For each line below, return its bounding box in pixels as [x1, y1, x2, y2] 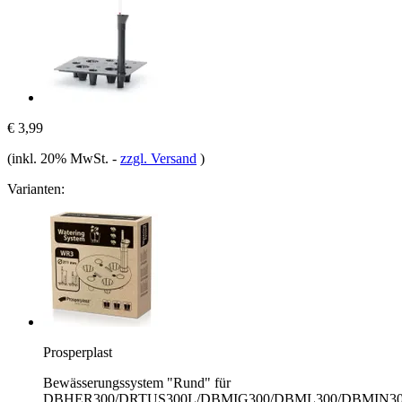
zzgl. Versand [120, 150, 197, 166]
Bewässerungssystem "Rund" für [43, 374, 231, 390]
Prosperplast [43, 344, 112, 360]
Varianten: [7, 180, 65, 197]
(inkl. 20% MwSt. [7, 150, 112, 166]
